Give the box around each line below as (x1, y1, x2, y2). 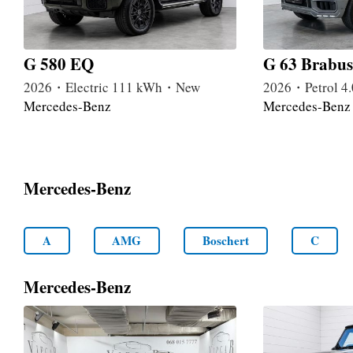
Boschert (203, 231, 250, 249)
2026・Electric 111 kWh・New (24, 78, 200, 97)
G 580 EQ (24, 52, 94, 76)
